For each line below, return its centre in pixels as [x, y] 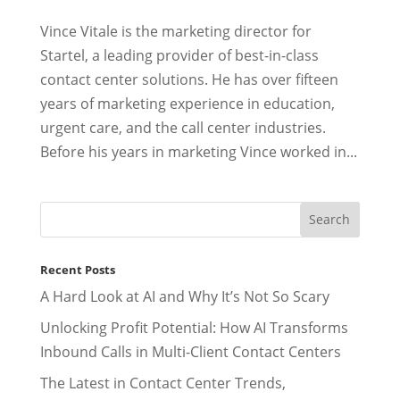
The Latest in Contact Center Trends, [162, 383]
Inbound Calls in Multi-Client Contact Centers [190, 351]
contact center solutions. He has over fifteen [189, 79]
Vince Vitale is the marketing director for [175, 31]
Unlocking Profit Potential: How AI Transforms [194, 327]
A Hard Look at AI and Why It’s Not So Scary [184, 296]
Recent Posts [77, 269]
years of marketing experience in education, [187, 103]
